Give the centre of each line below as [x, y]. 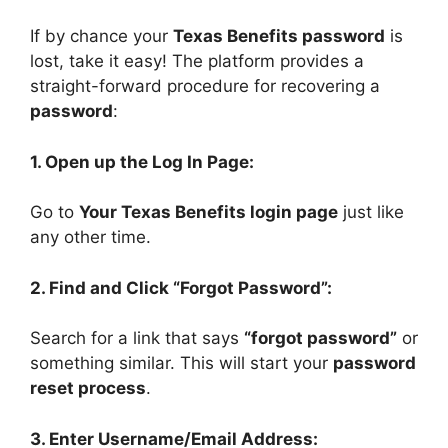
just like [371, 212]
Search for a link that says [137, 338]
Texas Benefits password [279, 36]
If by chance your [101, 36]
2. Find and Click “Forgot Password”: [181, 287]
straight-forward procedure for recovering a [205, 86]
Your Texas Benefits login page [208, 212]
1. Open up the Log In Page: [142, 161]
